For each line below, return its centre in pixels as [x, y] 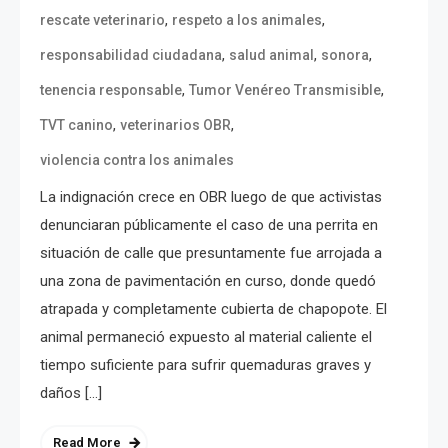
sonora [345, 54]
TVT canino [76, 124]
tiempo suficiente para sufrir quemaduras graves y [205, 364]
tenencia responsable [111, 89]
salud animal [271, 54]
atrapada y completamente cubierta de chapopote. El [213, 308]
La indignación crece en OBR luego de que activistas [211, 196]
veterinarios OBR [175, 124]
